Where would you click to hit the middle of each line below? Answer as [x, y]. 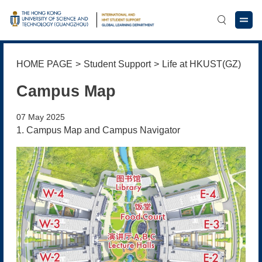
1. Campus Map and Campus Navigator [99, 130]
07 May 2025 [40, 117]
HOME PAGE [44, 64]
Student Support [117, 64]
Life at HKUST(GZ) [201, 64]
